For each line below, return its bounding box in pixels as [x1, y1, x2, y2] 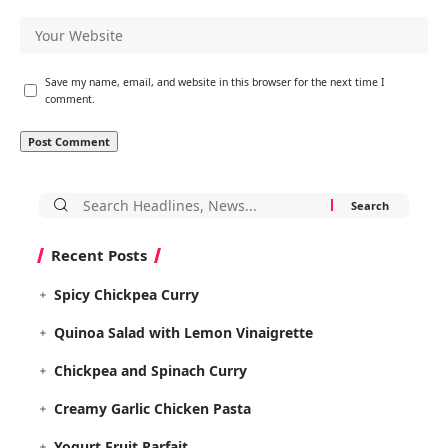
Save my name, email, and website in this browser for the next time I [45, 74, 385, 89]
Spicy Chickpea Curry [54, 284, 200, 304]
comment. [45, 91, 95, 106]
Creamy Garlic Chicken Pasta [54, 398, 252, 418]
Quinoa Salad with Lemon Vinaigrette [54, 322, 314, 342]
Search [67, 193, 113, 214]
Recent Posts [51, 244, 147, 265]
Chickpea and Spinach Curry [54, 360, 248, 380]
